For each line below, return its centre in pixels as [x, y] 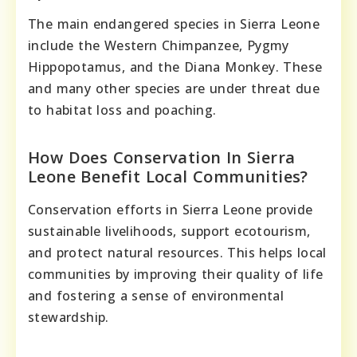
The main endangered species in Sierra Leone [174, 24]
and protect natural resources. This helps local [177, 252]
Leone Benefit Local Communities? [168, 176]
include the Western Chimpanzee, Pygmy [159, 45]
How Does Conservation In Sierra [162, 157]
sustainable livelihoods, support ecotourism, [169, 231]
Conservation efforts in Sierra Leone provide [171, 209]
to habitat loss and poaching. [122, 110]
